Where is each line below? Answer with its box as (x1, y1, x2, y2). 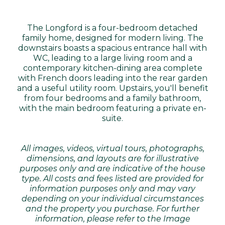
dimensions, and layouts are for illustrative (26, 154, 199, 164)
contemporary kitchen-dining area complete (23, 63, 202, 73)
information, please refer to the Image (35, 214, 190, 224)
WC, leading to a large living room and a (33, 53, 192, 63)
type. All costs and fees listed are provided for (22, 174, 203, 184)
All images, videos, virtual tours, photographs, (21, 144, 204, 154)
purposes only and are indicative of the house (20, 164, 205, 174)
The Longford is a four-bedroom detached (27, 23, 198, 33)
